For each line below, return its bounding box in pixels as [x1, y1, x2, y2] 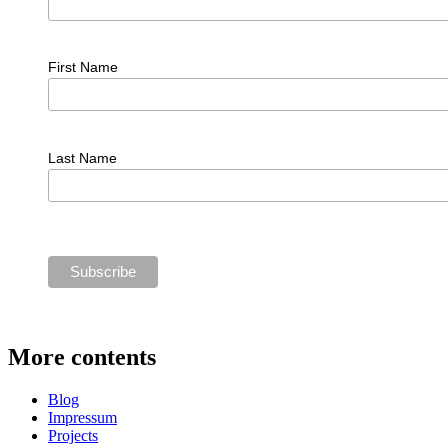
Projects [48, 426, 98, 444]
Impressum [48, 408, 117, 426]
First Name [47, 59, 118, 76]
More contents [8, 343, 156, 370]
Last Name [47, 150, 117, 167]
